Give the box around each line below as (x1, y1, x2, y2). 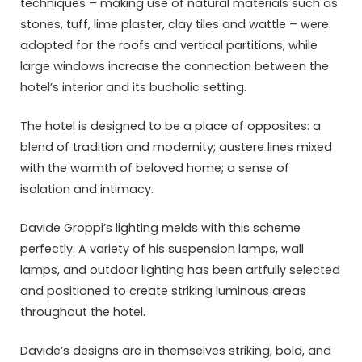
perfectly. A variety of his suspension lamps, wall (20, 240, 304, 257)
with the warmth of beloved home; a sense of (20, 159, 289, 176)
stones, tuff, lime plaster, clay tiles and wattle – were (20, 15, 329, 32)
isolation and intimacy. (20, 180, 154, 197)
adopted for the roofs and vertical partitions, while (20, 36, 318, 53)
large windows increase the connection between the (20, 57, 329, 74)
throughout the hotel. (20, 303, 145, 320)
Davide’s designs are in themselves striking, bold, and (20, 343, 331, 360)
